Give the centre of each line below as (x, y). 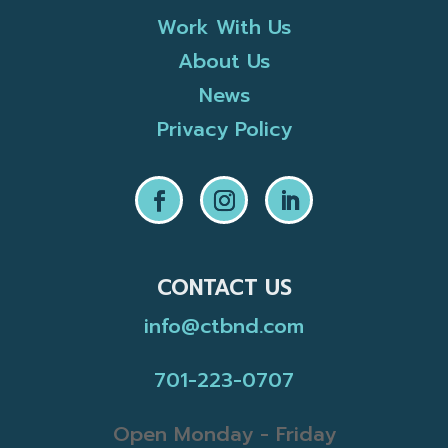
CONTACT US (224, 287)
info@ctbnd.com (224, 325)
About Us (224, 60)
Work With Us (224, 26)
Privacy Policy (224, 128)
